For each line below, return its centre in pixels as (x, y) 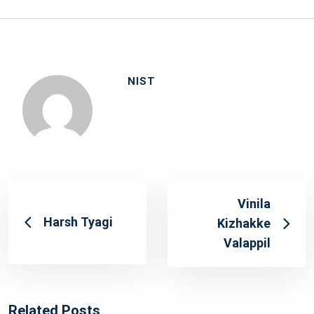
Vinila (254, 204)
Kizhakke (244, 223)
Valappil (247, 243)
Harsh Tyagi (78, 222)
